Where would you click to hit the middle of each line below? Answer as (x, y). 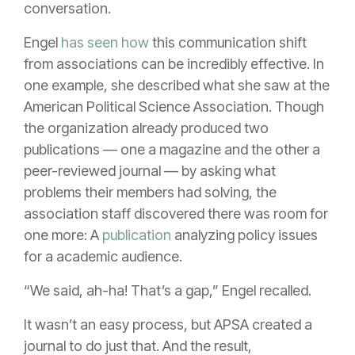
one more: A (63, 235)
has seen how (105, 43)
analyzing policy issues (244, 235)
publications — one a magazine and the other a (172, 150)
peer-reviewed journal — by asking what (150, 171)
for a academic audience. (105, 257)
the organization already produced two (146, 128)
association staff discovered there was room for (176, 214)
